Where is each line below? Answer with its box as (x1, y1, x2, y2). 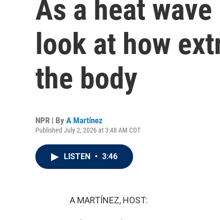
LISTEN (64, 152, 92, 161)
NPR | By (35, 115, 66, 125)
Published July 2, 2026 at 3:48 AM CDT (35, 126, 140, 134)
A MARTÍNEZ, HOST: (70, 195, 148, 205)
